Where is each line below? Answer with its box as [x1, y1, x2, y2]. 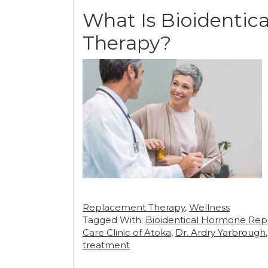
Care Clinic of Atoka [83, 227, 171, 238]
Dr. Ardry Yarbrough [175, 227, 266, 238]
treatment [83, 239, 130, 251]
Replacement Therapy [83, 202, 185, 213]
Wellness [189, 202, 230, 213]
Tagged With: [83, 214, 145, 226]
